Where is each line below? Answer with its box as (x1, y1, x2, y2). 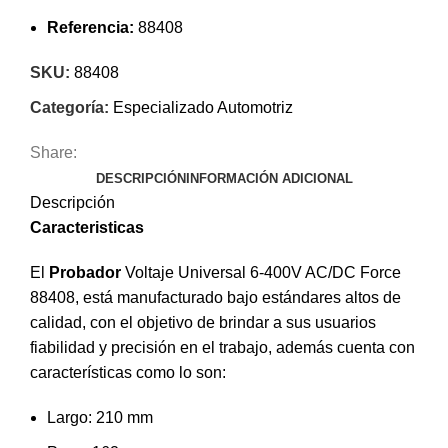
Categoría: (30, 98, 109, 116)
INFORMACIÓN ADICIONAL (185, 170, 353, 186)
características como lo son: (30, 363, 226, 381)
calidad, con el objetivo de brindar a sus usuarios (30, 313, 376, 331)
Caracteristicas (30, 218, 144, 236)
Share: (30, 143, 77, 161)
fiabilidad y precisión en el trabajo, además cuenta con (30, 338, 415, 356)
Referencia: (47, 18, 138, 36)
